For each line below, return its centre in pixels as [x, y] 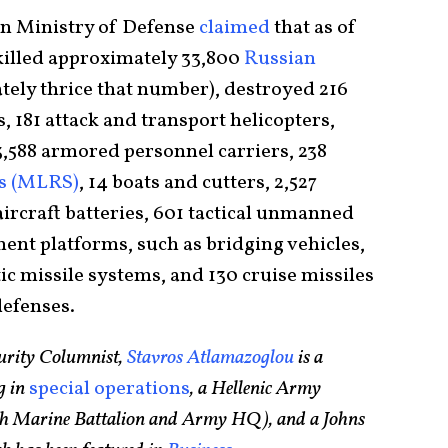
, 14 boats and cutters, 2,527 [198, 182]
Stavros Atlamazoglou [210, 357]
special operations [109, 388]
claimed [234, 27]
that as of [313, 27]
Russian [280, 58]
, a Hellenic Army [255, 388]
